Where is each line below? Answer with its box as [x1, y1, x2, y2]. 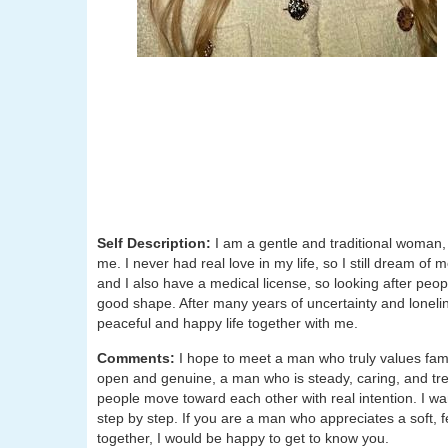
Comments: [97, 350, 179, 366]
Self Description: [97, 235, 215, 251]
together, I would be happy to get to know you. [97, 430, 389, 446]
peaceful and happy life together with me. [97, 315, 358, 331]
